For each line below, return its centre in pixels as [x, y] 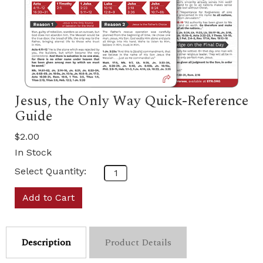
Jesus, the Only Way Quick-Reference [131, 101]
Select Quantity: [50, 171]
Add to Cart [48, 198]
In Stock [33, 152]
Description [46, 242]
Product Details [138, 242]
